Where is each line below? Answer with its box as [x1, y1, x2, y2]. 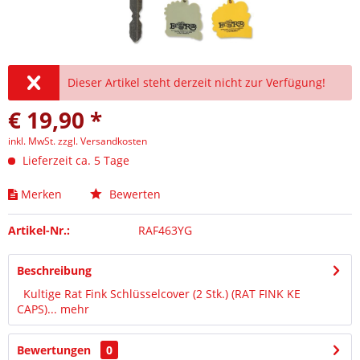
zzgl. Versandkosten [58, 134, 147, 148]
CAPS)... [17, 301, 57, 317]
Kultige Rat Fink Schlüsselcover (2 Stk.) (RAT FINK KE [17, 286, 301, 301]
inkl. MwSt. [8, 134, 58, 148]
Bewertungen [17, 342, 91, 358]
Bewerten [106, 186, 161, 202]
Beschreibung [17, 263, 92, 278]
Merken [21, 186, 62, 202]
